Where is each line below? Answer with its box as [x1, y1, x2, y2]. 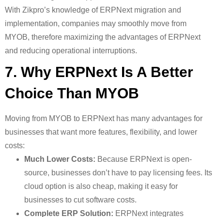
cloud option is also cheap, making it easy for [24, 182, 178, 190]
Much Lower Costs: [24, 155, 95, 163]
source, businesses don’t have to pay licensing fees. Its [24, 169, 212, 177]
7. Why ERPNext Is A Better [5, 64, 193, 80]
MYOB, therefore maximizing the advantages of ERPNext [5, 33, 201, 41]
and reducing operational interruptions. [5, 46, 137, 55]
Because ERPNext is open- [95, 155, 192, 163]
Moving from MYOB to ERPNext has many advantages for [5, 114, 202, 123]
